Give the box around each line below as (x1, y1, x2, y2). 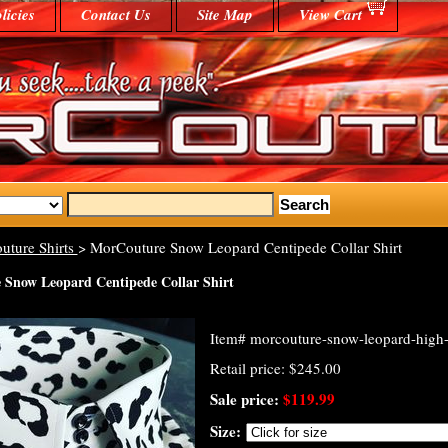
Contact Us (80, 4, 151, 25)
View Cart (298, 4, 362, 25)
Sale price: (209, 388, 283, 410)
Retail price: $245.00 (209, 358, 341, 378)
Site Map (196, 4, 253, 25)
